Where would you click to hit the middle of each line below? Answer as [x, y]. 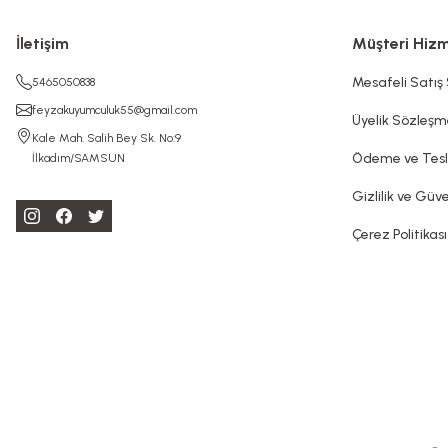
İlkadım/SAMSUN [78, 158]
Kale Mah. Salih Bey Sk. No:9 [106, 138]
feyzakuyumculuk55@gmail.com [114, 110]
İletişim [42, 43]
